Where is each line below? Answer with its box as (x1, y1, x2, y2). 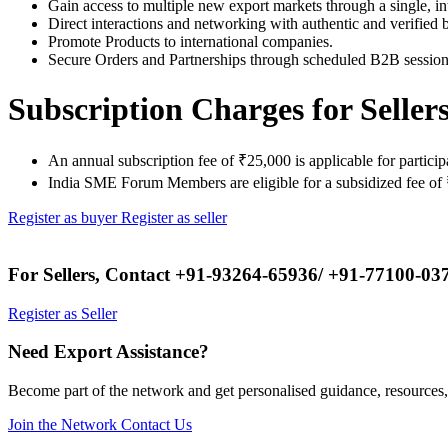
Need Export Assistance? (8, 341, 209, 363)
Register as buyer (8, 209, 121, 227)
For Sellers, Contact (8, 264, 175, 286)
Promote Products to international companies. (48, 33, 333, 51)
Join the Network (8, 416, 121, 434)
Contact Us (121, 416, 192, 434)
